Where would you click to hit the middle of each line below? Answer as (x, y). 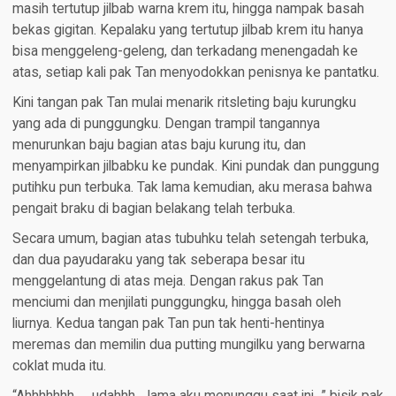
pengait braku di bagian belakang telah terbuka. (153, 209)
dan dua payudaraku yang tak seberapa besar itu (158, 260)
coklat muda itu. (59, 366)
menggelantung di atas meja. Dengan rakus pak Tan (168, 282)
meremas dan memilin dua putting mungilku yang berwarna (188, 345)
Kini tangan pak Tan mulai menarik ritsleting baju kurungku (184, 103)
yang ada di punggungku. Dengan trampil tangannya (166, 124)
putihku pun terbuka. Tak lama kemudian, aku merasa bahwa (192, 188)
